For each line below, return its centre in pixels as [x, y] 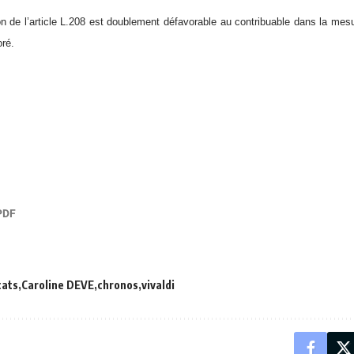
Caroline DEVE [58, 285]
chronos [118, 285]
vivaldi [158, 285]
